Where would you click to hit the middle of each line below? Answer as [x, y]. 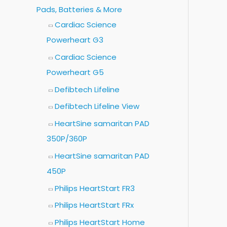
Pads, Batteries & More [79, 10]
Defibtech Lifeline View [97, 106]
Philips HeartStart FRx [94, 205]
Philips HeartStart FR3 [95, 188]
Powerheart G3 [75, 40]
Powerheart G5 [75, 72]
